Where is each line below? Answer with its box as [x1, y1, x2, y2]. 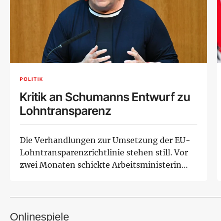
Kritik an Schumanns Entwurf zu [20, 89, 190, 104]
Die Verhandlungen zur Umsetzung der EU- [20, 135, 190, 145]
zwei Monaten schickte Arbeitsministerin [20, 159, 182, 170]
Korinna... [20, 172, 58, 182]
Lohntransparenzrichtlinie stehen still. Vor [20, 147, 188, 157]
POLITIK [20, 76, 43, 82]
